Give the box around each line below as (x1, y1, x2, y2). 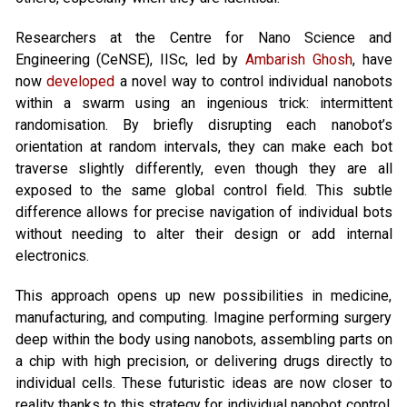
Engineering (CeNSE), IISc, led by (15, 51, 245, 68)
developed (46, 73, 114, 90)
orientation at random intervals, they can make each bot (15, 138, 392, 155)
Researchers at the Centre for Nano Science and (15, 29, 392, 46)
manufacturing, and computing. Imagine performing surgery (15, 309, 392, 326)
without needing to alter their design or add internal (15, 225, 392, 243)
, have (352, 51, 392, 68)
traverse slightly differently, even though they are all (15, 160, 392, 177)
